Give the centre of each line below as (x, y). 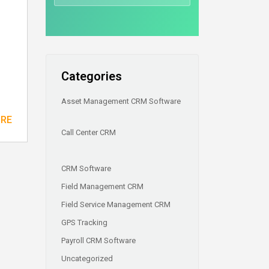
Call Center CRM (89, 132)
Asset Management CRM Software (121, 101)
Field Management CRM (103, 186)
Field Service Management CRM (117, 204)
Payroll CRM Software (99, 240)
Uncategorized (88, 258)
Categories (92, 76)
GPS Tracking (85, 222)
